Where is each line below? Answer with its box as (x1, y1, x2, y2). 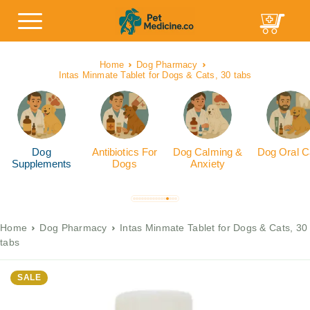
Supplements (11, 158, 72, 170)
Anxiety (190, 158, 225, 170)
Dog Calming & (173, 146, 242, 158)
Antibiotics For (91, 146, 158, 158)
